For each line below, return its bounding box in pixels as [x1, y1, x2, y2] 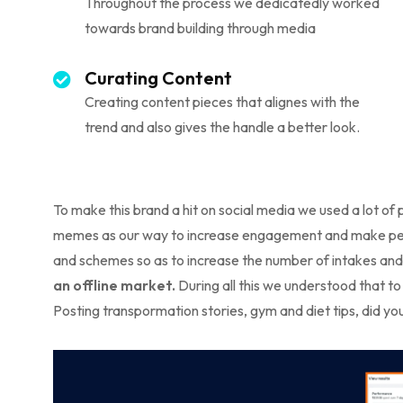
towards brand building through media [85, 18, 316, 37]
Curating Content [85, 66, 232, 89]
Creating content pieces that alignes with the [85, 92, 360, 111]
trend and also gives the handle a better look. [85, 117, 360, 136]
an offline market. [53, 275, 175, 294]
